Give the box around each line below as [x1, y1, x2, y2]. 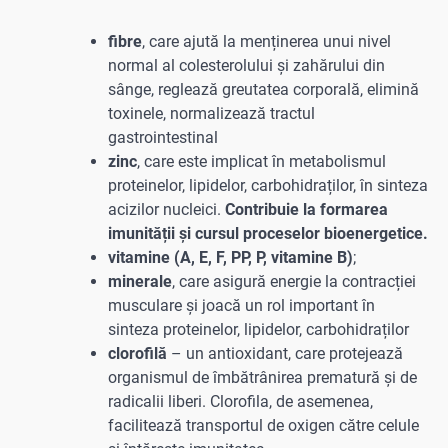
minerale [108, 271, 172, 291]
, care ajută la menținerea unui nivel [142, 31, 391, 51]
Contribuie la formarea [225, 199, 388, 219]
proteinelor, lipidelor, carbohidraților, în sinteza [108, 175, 428, 195]
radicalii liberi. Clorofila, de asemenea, [108, 391, 373, 411]
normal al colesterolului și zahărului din [108, 55, 385, 75]
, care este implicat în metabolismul [137, 151, 386, 171]
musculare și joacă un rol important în [108, 295, 375, 315]
